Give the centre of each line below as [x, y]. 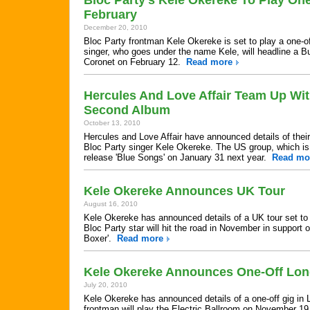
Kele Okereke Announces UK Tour [184, 191]
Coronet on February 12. [135, 62]
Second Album [127, 110]
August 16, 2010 [111, 204]
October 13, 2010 [112, 123]
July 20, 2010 [106, 285]
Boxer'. [100, 238]
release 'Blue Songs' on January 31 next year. [178, 157]
